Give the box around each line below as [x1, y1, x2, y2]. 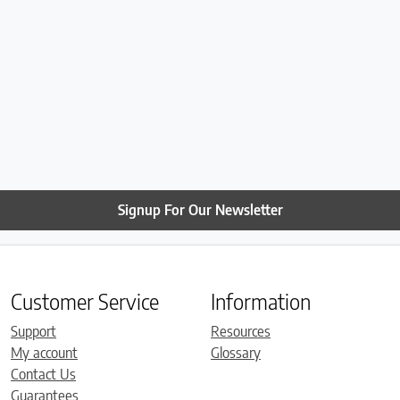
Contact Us [11, 364, 76, 383]
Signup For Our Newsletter [117, 201, 283, 220]
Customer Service [11, 287, 159, 314]
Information [211, 287, 311, 314]
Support [11, 321, 56, 340]
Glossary [211, 343, 261, 362]
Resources [211, 321, 271, 340]
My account [11, 343, 78, 362]
